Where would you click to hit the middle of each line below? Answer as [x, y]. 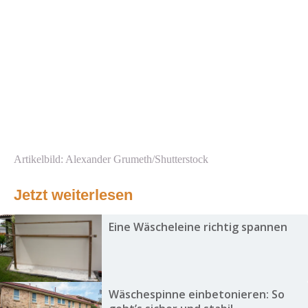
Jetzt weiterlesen [73, 195]
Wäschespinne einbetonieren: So [196, 295]
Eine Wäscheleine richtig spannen [198, 227]
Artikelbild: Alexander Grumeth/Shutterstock [111, 159]
